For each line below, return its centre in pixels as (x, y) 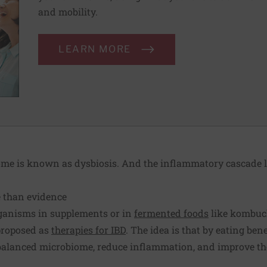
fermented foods (171, 213)
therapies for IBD (89, 229)
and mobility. (68, 12)
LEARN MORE (95, 49)
